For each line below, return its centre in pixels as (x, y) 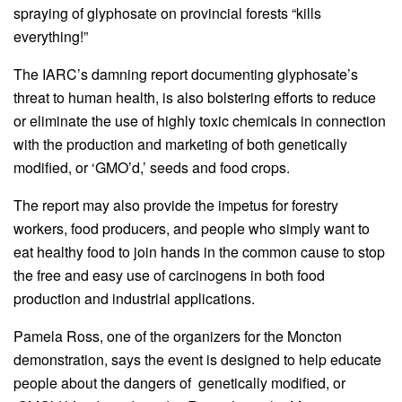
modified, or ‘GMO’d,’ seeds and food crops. (152, 167)
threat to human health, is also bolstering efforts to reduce (195, 97)
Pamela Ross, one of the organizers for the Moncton (178, 336)
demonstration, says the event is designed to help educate (197, 359)
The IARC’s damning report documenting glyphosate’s (186, 74)
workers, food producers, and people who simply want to (192, 228)
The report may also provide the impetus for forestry (176, 205)
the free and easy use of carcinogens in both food (169, 275)
